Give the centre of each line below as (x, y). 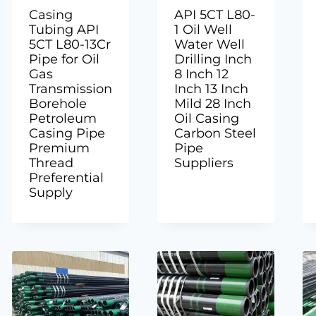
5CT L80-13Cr (70, 44)
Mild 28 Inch (212, 103)
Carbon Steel (215, 133)
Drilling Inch (213, 59)
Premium (60, 148)
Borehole (58, 103)
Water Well (209, 44)
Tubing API (64, 29)
